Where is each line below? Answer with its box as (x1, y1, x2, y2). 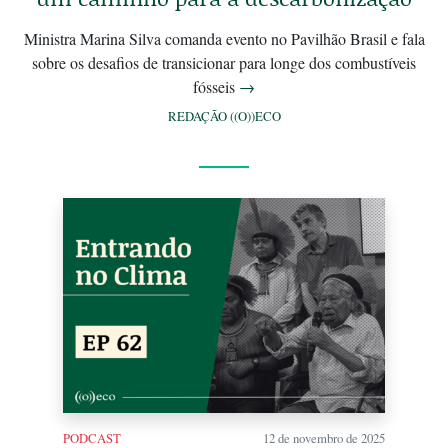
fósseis (193, 76, 239, 98)
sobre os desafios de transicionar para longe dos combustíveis (32, 52, 416, 74)
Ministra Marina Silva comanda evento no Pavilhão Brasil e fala (23, 28, 425, 50)
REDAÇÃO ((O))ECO (167, 107, 281, 126)
